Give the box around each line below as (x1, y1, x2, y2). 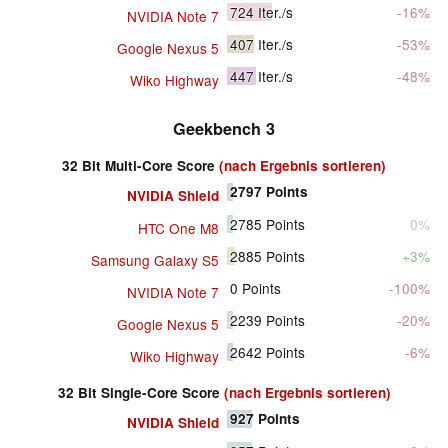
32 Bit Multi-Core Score (62, 156, 219, 176)
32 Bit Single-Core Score (57, 383, 224, 403)
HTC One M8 (138, 218, 219, 239)
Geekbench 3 (173, 117, 275, 141)
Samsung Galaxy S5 (91, 250, 219, 271)
